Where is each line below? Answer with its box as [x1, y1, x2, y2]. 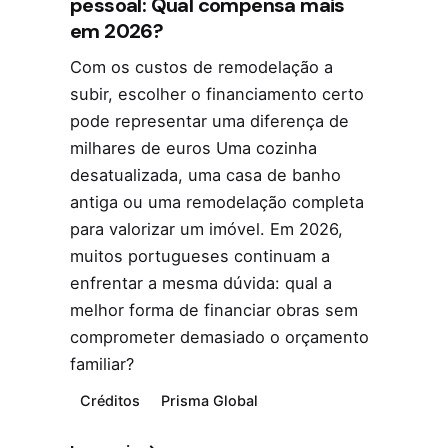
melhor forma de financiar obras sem [70, 300, 358, 321]
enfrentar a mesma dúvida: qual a [70, 273, 332, 294]
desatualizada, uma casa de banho [70, 165, 341, 186]
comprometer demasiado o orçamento [70, 327, 369, 348]
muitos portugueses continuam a [70, 246, 330, 267]
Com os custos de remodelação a [70, 57, 333, 78]
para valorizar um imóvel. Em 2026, [70, 219, 343, 240]
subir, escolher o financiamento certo [70, 84, 364, 105]
